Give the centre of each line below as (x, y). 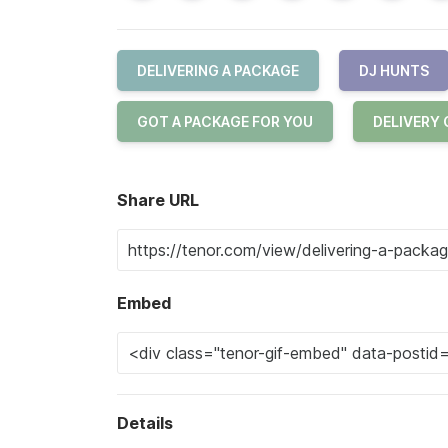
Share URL (158, 199)
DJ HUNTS (394, 70)
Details (145, 422)
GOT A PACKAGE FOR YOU (225, 121)
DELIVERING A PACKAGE (218, 70)
